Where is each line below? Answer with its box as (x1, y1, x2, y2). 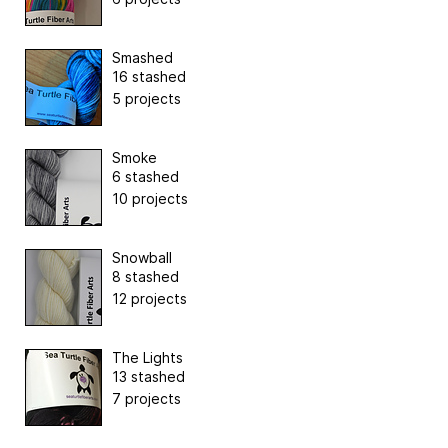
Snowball (112, 249, 172, 267)
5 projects (112, 90, 181, 108)
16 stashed (112, 68, 186, 86)
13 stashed (112, 368, 185, 386)
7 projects (112, 390, 181, 408)
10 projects (112, 190, 188, 208)
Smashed (112, 49, 173, 67)
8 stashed (112, 268, 179, 286)
